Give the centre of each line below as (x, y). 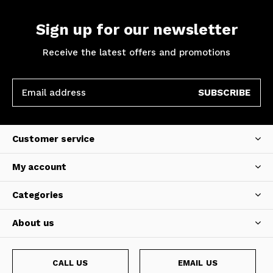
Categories (38, 195)
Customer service (53, 139)
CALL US (70, 263)
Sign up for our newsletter (136, 30)
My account (39, 167)
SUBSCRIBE (224, 93)
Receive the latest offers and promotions (136, 53)
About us (33, 223)
